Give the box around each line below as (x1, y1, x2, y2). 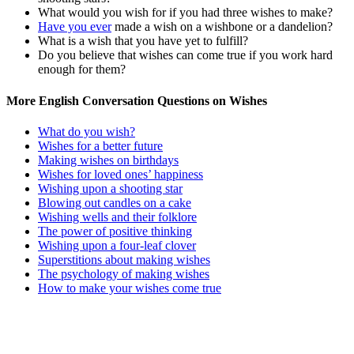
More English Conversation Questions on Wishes (6, 93, 267, 107)
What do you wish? (38, 124, 135, 138)
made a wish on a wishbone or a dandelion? (111, 20, 333, 34)
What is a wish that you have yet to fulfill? (38, 34, 248, 48)
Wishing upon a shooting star (38, 181, 183, 195)
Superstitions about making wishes (38, 252, 210, 266)
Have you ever (38, 20, 111, 34)
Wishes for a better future (38, 138, 163, 153)
